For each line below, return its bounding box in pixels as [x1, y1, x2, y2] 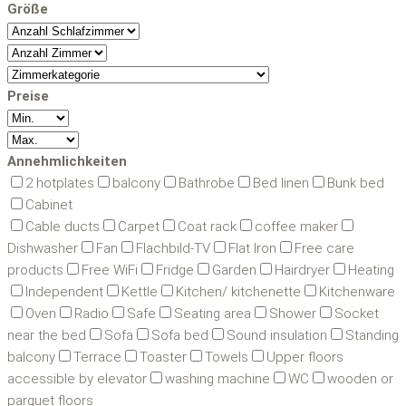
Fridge [156, 262, 194, 279]
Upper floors [266, 349, 343, 366]
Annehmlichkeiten [7, 153, 127, 170]
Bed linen [253, 175, 309, 192]
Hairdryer [275, 262, 330, 279]
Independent [25, 284, 103, 301]
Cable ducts [25, 218, 100, 236]
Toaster [140, 349, 187, 366]
